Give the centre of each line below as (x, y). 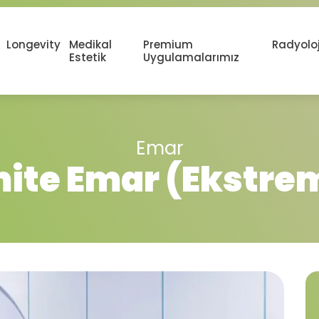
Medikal (90, 44)
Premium (168, 44)
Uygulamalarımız (192, 57)
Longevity (33, 44)
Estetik (87, 57)
